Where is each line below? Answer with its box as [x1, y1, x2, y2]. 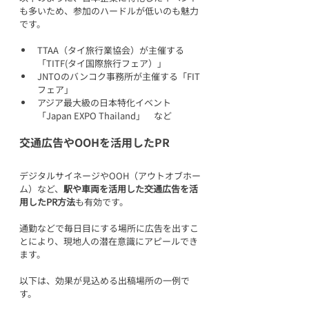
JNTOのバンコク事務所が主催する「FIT [37, 69, 200, 83]
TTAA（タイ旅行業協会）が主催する [37, 43, 184, 57]
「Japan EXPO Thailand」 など [37, 108, 172, 122]
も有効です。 [75, 195, 128, 208]
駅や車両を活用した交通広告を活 [63, 181, 198, 195]
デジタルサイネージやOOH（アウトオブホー [19, 168, 201, 182]
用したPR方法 [19, 195, 75, 208]
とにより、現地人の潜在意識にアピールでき [19, 234, 198, 248]
